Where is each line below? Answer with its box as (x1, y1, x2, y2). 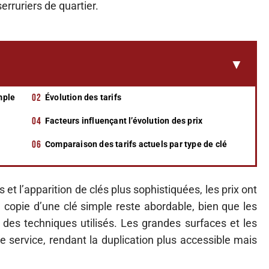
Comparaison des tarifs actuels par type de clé (45, 139, 228, 149)
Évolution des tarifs (45, 92, 121, 102)
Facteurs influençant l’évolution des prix (45, 116, 203, 125)
